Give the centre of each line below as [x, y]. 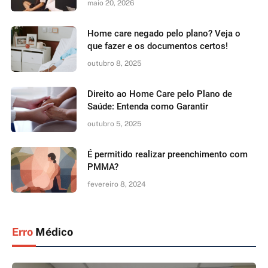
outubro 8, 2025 [115, 63]
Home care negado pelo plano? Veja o [164, 33]
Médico [53, 232]
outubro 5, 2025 [115, 124]
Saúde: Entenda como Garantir [148, 106]
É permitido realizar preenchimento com [167, 154]
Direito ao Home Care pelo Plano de [160, 94]
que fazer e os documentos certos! [158, 46]
